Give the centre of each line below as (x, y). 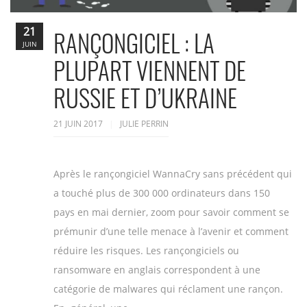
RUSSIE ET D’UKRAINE (145, 98)
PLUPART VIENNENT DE (150, 70)
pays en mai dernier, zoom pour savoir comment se (171, 212)
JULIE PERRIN (144, 124)
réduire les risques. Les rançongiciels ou (146, 251)
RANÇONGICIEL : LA (134, 43)
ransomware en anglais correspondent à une (157, 270)
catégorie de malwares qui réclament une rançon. (168, 289)
